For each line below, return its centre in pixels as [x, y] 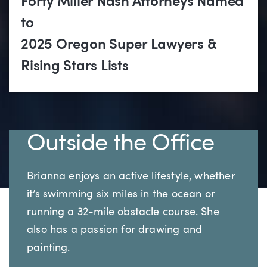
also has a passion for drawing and [115, 230]
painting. [49, 248]
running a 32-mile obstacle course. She [123, 212]
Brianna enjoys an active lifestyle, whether [131, 177]
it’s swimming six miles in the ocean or [121, 195]
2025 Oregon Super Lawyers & [119, 46]
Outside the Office [121, 145]
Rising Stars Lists [75, 67]
